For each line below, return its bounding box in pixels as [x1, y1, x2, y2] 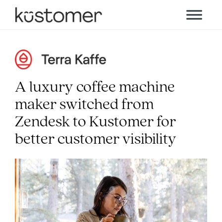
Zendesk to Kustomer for [15, 114, 176, 130]
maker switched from [15, 97, 154, 113]
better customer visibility [15, 132, 176, 148]
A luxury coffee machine [15, 80, 175, 96]
